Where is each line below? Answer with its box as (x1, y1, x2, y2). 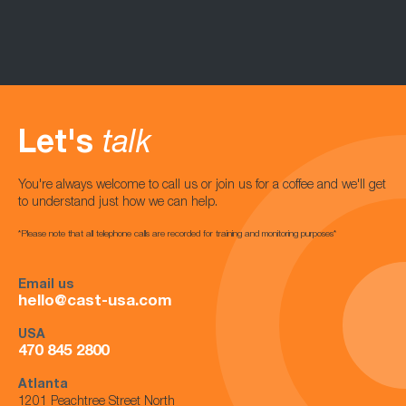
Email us (18, 278, 73, 292)
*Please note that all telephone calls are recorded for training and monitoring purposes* (18, 229, 336, 239)
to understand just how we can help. (18, 196, 217, 209)
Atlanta (18, 378, 68, 391)
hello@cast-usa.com (18, 294, 172, 310)
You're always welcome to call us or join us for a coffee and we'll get (18, 179, 386, 192)
